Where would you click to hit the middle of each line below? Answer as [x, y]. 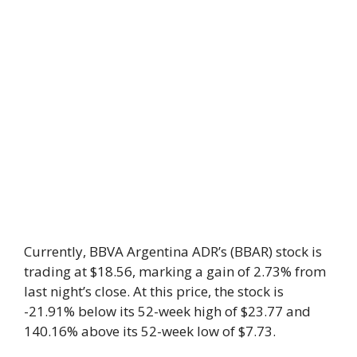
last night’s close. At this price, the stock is [154, 291]
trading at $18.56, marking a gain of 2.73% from [175, 271]
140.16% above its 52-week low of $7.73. [150, 331]
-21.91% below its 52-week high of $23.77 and [167, 311]
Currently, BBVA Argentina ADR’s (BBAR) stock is [173, 251]
